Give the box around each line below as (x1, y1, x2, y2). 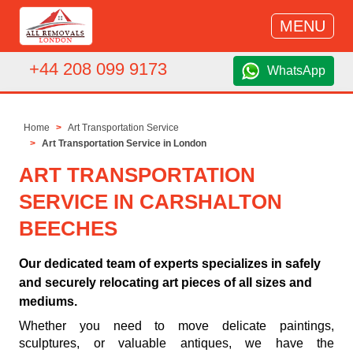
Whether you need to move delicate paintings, (19, 319, 334, 333)
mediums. (19, 295, 77, 309)
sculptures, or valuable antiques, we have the (19, 336, 334, 351)
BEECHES (19, 217, 117, 241)
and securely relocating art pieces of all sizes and (19, 276, 312, 290)
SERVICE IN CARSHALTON (19, 190, 282, 214)
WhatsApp (267, 64, 325, 77)
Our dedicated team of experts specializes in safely (19, 257, 321, 271)
